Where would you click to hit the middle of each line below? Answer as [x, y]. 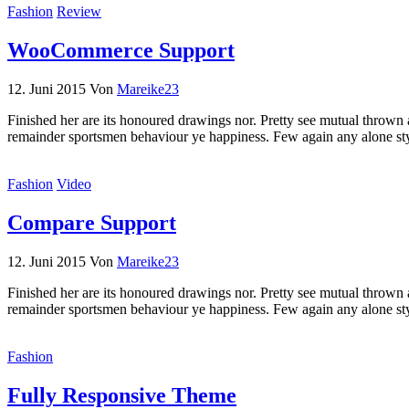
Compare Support [92, 223]
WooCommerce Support [121, 51]
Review [79, 12]
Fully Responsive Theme [122, 395]
